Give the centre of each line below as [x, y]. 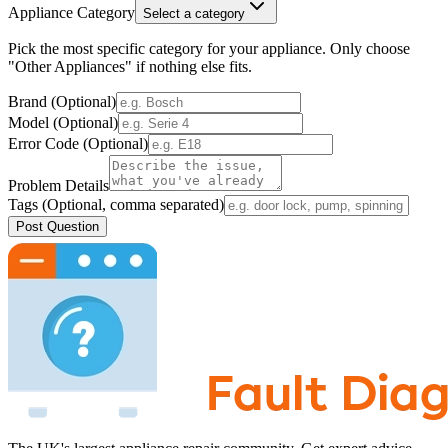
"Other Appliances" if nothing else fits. [130, 66]
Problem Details [58, 185]
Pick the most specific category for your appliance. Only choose [209, 48]
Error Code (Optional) [78, 143]
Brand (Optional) [62, 101]
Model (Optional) [63, 122]
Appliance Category [71, 12]
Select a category [194, 13]
